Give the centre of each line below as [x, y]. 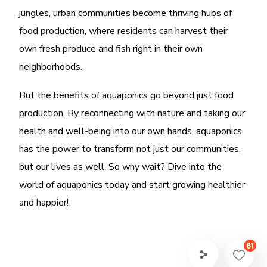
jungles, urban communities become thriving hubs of [126, 13]
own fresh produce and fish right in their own [111, 49]
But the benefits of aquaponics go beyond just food [127, 95]
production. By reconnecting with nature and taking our [132, 113]
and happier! [44, 202]
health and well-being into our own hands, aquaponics [131, 131]
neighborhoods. [51, 66]
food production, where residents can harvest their [124, 31]
